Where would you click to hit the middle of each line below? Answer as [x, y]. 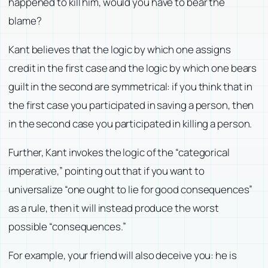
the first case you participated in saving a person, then [131, 105]
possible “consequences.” [67, 227]
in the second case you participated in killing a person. [130, 124]
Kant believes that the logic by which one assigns [120, 50]
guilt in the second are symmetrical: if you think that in [131, 87]
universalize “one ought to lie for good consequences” [130, 190]
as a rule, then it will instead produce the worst [114, 208]
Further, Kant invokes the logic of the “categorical [119, 153]
